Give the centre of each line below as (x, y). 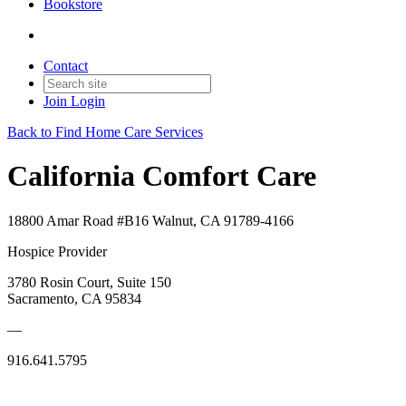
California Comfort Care (162, 176)
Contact (66, 66)
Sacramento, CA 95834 (74, 298)
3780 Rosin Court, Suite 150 (89, 282)
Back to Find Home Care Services (105, 132)
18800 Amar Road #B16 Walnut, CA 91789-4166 (150, 220)
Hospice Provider (57, 251)
